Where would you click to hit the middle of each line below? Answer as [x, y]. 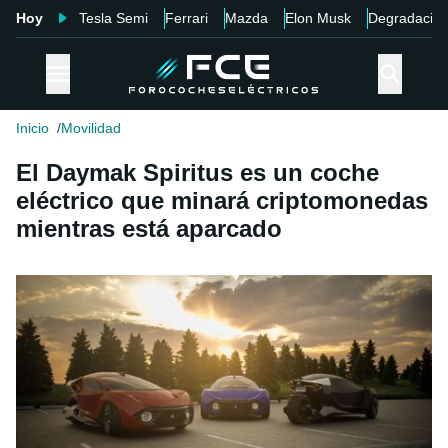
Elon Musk [318, 18]
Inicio [32, 128]
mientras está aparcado [149, 229]
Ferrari [186, 18]
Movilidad [91, 128]
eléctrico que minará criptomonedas [222, 201]
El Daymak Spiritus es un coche [197, 173]
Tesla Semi [113, 18]
